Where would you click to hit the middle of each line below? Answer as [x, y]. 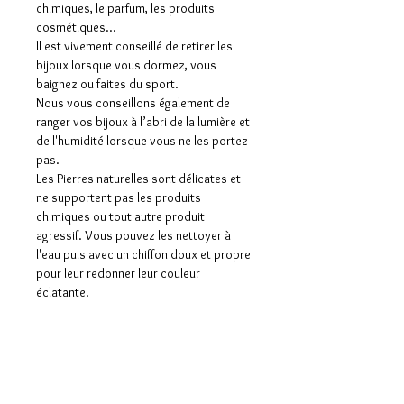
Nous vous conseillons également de [133, 103]
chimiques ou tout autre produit [120, 217]
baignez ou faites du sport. [107, 84]
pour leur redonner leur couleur [118, 274]
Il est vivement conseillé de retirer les [134, 46]
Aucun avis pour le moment [144, 360]
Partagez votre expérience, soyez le [144, 382]
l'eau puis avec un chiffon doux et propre [143, 255]
